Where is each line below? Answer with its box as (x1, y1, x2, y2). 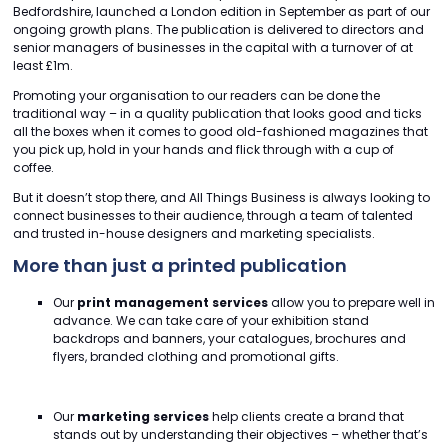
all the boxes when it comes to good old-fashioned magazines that (13, 122, 428, 140)
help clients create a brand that (209, 407, 404, 425)
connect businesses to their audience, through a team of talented (13, 206, 413, 224)
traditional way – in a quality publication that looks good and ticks (13, 104, 422, 122)
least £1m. (13, 56, 73, 74)
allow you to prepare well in (268, 293, 435, 311)
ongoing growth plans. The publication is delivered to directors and (13, 20, 424, 38)
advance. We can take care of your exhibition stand (53, 311, 369, 329)
